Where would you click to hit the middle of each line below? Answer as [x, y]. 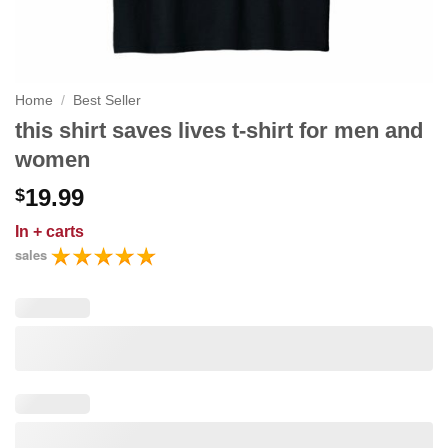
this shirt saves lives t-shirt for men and [219, 130]
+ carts [58, 231]
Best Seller [107, 100]
